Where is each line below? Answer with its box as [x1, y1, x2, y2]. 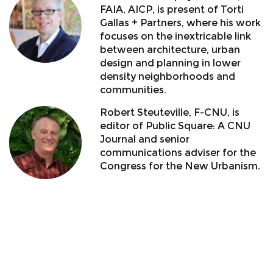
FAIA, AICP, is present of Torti [100, 4, 244, 16]
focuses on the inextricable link [100, 30, 252, 43]
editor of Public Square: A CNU [100, 120, 251, 132]
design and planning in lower [100, 57, 241, 69]
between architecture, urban [100, 44, 241, 56]
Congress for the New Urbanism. [100, 160, 261, 172]
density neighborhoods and [100, 71, 236, 83]
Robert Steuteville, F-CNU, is [100, 107, 240, 119]
